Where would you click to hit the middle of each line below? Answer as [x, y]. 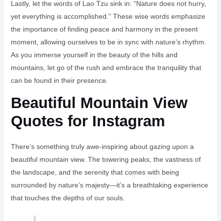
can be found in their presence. [59, 80]
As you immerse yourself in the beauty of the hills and [94, 55]
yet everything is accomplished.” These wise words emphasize [108, 16]
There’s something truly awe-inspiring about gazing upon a [102, 146]
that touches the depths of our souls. [68, 198]
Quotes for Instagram [88, 121]
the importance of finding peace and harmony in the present [104, 29]
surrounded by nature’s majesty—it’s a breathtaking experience [109, 185]
